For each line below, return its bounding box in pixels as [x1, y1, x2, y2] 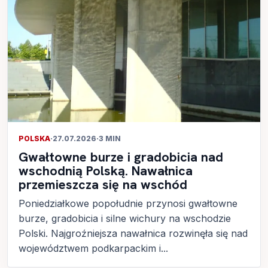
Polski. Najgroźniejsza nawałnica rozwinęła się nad [19, 227, 248, 239]
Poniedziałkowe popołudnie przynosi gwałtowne [19, 197, 237, 209]
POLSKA [19, 133, 50, 143]
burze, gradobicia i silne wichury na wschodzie [19, 212, 231, 224]
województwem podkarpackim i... [19, 242, 168, 254]
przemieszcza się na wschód [19, 175, 187, 193]
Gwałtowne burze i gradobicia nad [19, 148, 223, 166]
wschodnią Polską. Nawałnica [19, 162, 193, 179]
